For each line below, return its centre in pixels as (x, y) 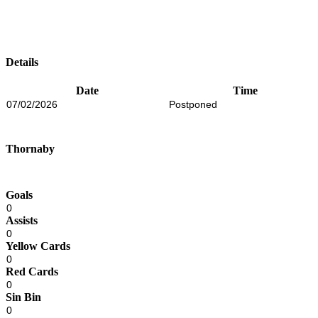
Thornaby (30, 149)
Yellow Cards (38, 246)
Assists (22, 221)
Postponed (193, 104)
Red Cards (32, 272)
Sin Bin (23, 297)
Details (22, 62)
